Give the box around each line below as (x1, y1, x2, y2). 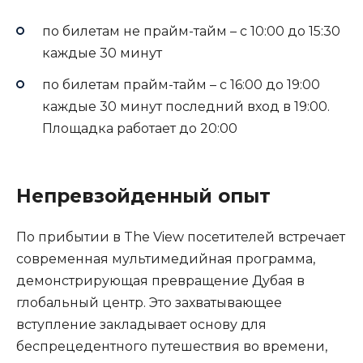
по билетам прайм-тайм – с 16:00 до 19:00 (42, 76, 320, 92)
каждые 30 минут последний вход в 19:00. (42, 98, 330, 114)
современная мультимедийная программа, (16, 250, 315, 267)
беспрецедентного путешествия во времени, (16, 338, 327, 354)
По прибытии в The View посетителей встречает (16, 228, 345, 245)
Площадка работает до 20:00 (42, 120, 237, 136)
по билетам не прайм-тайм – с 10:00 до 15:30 (42, 23, 340, 40)
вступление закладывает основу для (16, 316, 267, 332)
